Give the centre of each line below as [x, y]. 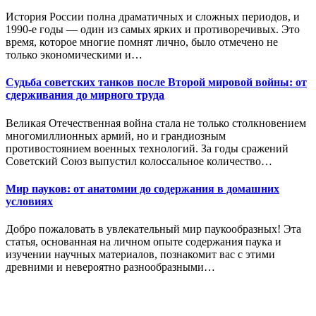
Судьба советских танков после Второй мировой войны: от [156, 83]
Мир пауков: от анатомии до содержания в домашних [142, 189]
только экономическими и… [74, 55]
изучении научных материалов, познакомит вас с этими [140, 255]
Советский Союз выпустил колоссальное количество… [139, 161]
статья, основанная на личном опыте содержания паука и [144, 242]
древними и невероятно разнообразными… [110, 267]
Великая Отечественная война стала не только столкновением [156, 123]
